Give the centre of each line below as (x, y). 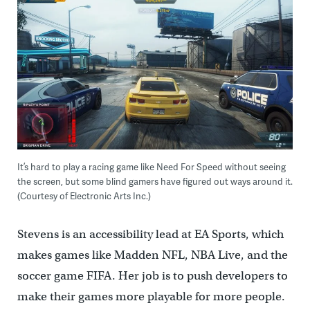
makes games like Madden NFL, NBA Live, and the (152, 255)
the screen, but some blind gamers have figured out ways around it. (155, 181)
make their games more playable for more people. (151, 296)
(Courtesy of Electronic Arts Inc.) (84, 195)
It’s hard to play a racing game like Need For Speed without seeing (151, 166)
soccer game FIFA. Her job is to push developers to (152, 275)
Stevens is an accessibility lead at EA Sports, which (150, 234)
